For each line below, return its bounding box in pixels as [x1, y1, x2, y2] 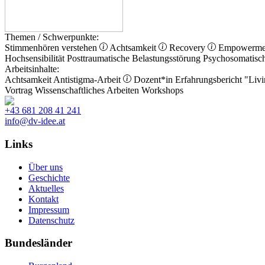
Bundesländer [5, 237, 72, 250]
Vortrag [5, 85, 33, 96]
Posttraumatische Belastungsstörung [67, 53, 201, 64]
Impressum [28, 204, 69, 215]
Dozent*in [134, 75, 173, 85]
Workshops [141, 85, 183, 96]
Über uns [28, 161, 63, 172]
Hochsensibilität [5, 53, 64, 64]
